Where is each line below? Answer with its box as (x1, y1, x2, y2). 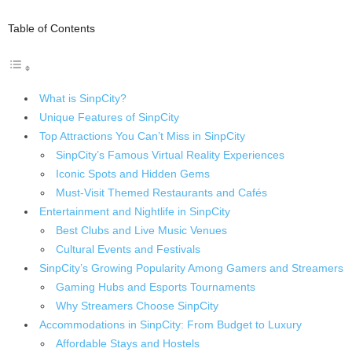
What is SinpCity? (39, 92, 126, 104)
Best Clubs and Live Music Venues (56, 224, 227, 236)
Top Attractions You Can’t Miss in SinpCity (39, 130, 245, 142)
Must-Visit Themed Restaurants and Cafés (56, 186, 267, 199)
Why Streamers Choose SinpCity (56, 299, 218, 312)
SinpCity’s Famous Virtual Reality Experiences (56, 148, 284, 161)
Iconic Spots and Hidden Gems (56, 167, 210, 180)
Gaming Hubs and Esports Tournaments (56, 280, 255, 293)
